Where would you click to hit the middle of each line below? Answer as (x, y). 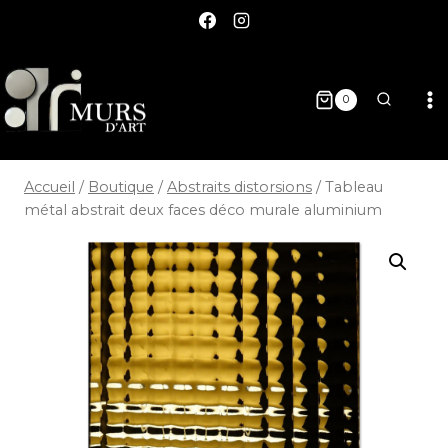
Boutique (121, 187)
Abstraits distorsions (239, 187)
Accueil (49, 187)
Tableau (354, 187)
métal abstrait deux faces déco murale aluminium (203, 210)
